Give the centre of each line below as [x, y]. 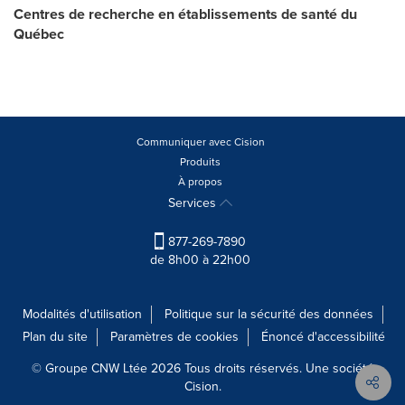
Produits [200, 162]
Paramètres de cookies [174, 337]
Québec [39, 34]
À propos [200, 182]
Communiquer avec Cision [200, 142]
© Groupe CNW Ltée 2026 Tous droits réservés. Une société [202, 369]
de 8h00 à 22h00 [200, 260]
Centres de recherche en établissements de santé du [185, 14]
